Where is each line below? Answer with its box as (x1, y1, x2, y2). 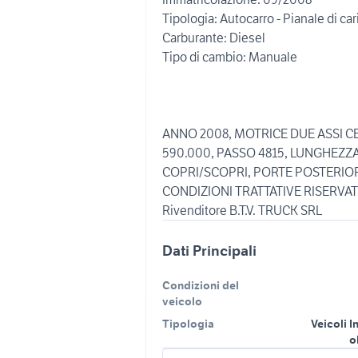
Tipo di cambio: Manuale (162, 49, 297, 65)
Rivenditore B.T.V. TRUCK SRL (162, 202, 322, 218)
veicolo (162, 294, 202, 308)
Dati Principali (162, 241, 257, 260)
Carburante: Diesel (162, 30, 265, 46)
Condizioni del (162, 278, 239, 292)
